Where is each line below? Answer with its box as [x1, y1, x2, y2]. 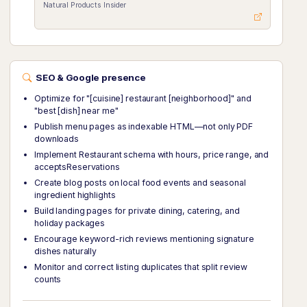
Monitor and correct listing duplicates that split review [34, 261, 248, 272]
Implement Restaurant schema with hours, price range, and [34, 149, 269, 160]
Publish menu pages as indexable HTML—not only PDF [34, 121, 253, 132]
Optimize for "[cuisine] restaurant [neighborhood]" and [34, 93, 251, 104]
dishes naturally [34, 245, 97, 256]
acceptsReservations [34, 161, 120, 172]
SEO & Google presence [36, 72, 146, 84]
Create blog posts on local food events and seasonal [34, 177, 246, 188]
